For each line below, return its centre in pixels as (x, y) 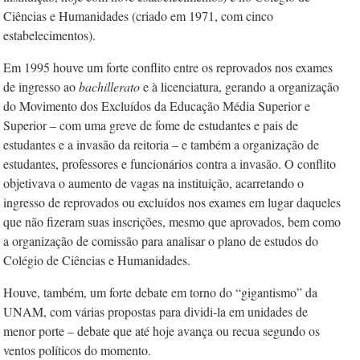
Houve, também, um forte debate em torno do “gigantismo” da (160, 292)
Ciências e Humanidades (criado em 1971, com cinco (138, 16)
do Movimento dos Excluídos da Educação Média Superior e (157, 106)
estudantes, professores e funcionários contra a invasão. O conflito (170, 164)
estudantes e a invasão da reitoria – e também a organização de (161, 144)
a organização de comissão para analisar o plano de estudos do (161, 241)
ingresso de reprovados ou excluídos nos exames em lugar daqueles (172, 202)
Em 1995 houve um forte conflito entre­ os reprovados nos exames (168, 67)
